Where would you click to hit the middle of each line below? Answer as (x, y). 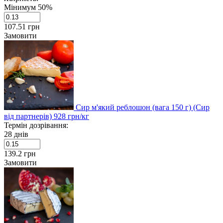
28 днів (16, 134)
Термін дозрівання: (36, 125)
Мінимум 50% (28, 7)
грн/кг (78, 116)
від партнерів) (29, 116)
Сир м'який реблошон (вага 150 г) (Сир (143, 107)
